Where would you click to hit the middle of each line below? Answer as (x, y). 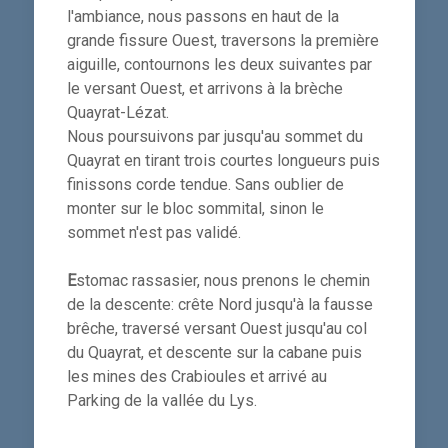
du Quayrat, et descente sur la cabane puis (214, 352)
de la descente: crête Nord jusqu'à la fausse (220, 304)
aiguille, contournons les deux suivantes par (219, 64)
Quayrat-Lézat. (118, 112)
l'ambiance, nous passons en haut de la (203, 16)
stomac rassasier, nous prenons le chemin (223, 280)
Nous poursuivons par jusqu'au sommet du (215, 136)
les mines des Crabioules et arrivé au (197, 376)
